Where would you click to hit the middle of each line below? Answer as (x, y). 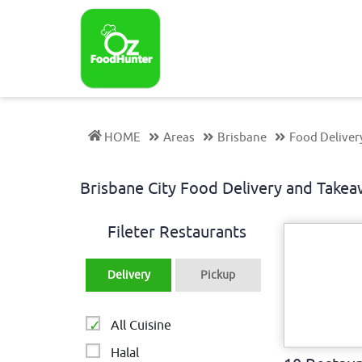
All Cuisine (141, 326)
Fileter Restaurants (177, 232)
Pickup (218, 275)
